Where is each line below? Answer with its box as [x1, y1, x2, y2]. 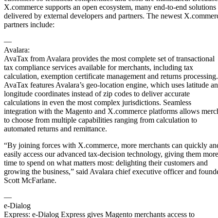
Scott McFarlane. [4, 176, 56, 184]
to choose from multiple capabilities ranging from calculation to [4, 115, 197, 124]
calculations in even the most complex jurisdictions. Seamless [4, 98, 191, 107]
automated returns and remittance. [4, 124, 107, 133]
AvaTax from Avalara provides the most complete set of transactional [4, 54, 215, 63]
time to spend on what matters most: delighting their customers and [4, 158, 208, 167]
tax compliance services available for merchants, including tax [4, 63, 193, 72]
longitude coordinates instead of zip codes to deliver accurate [4, 89, 190, 98]
